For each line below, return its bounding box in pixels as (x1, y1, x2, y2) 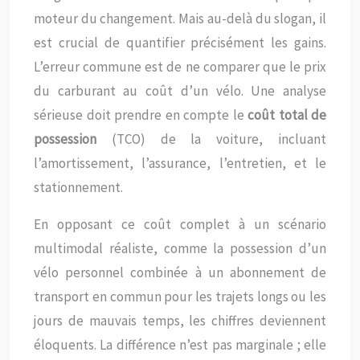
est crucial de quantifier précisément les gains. (34, 34, 326, 51)
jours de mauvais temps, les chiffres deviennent (34, 312, 326, 329)
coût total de (247, 106, 326, 124)
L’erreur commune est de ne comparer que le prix (34, 58, 326, 76)
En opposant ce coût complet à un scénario (34, 215, 326, 233)
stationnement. (34, 178, 123, 196)
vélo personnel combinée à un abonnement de (34, 264, 326, 281)
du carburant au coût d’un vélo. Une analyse (34, 82, 326, 100)
